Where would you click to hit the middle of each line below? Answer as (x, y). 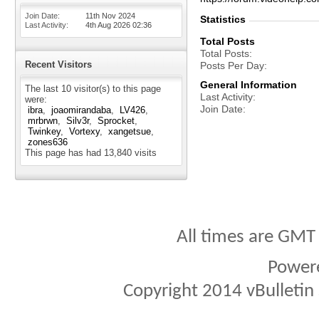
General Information (249, 85)
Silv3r (78, 121)
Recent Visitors (58, 64)
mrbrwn (43, 121)
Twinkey (44, 131)
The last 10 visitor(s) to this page (93, 89)
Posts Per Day (232, 66)
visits (144, 153)
